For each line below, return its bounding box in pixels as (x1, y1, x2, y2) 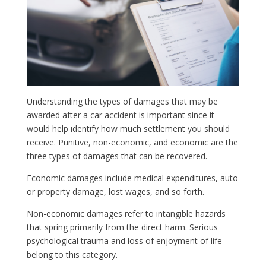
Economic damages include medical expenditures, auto (26, 172, 238, 184)
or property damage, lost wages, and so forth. (26, 186, 204, 198)
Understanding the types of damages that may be (26, 96, 218, 107)
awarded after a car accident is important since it (26, 109, 214, 121)
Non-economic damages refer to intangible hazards (26, 208, 226, 220)
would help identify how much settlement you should (26, 123, 230, 135)
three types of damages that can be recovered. (26, 150, 207, 162)
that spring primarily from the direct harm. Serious (26, 221, 218, 233)
